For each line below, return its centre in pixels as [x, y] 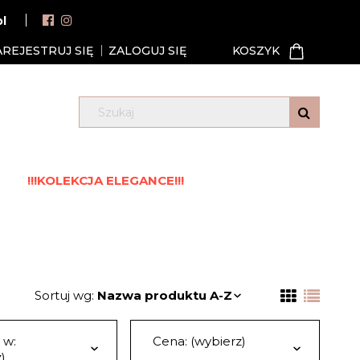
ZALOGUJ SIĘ [148, 51]
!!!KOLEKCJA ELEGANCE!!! [105, 180]
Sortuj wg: [66, 295]
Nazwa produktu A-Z [165, 295]
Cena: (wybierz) [199, 341]
